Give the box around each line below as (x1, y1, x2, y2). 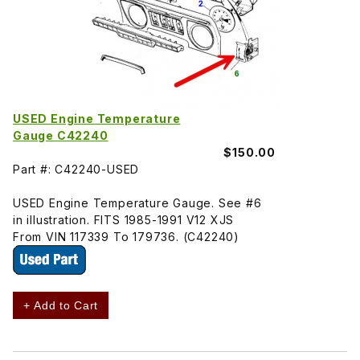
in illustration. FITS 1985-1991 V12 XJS (13, 212, 235, 227)
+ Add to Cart (23, 298, 99, 312)
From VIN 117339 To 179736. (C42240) (13, 229, 240, 243)
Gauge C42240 (13, 128, 108, 142)
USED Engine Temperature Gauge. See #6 (13, 195, 262, 210)
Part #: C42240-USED (13, 162, 140, 176)
